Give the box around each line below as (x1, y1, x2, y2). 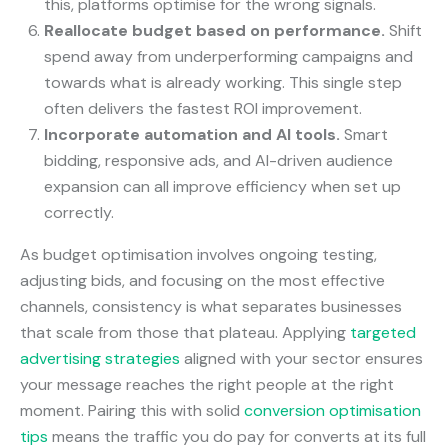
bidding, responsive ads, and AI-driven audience (44, 149, 393, 171)
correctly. (44, 201, 114, 223)
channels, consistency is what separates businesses (20, 295, 402, 317)
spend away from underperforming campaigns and (44, 45, 413, 67)
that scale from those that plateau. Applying (20, 321, 350, 343)
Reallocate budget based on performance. (44, 19, 385, 41)
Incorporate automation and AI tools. (44, 123, 340, 145)
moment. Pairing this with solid (20, 399, 244, 421)
